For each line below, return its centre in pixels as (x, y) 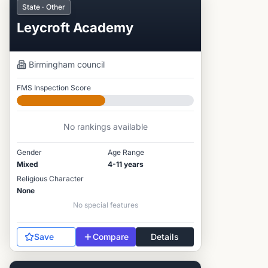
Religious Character (50, 179)
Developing (36, 110)
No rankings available (105, 127)
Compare (111, 237)
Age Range (126, 152)
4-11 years (126, 164)
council (90, 64)
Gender (29, 152)
